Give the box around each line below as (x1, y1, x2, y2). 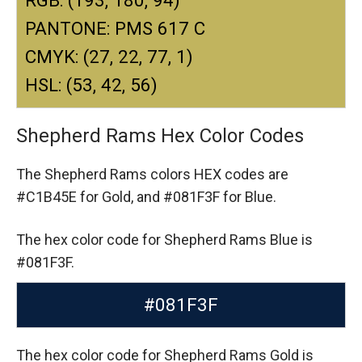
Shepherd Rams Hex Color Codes (16, 124, 304, 147)
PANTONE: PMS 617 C (25, 17, 205, 39)
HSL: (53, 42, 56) (25, 74, 158, 95)
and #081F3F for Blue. (137, 187, 276, 205)
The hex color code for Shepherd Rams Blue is (16, 230, 313, 248)
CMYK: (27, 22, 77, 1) (25, 45, 193, 67)
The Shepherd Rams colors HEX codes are (16, 165, 288, 183)
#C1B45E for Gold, (16, 187, 137, 205)
